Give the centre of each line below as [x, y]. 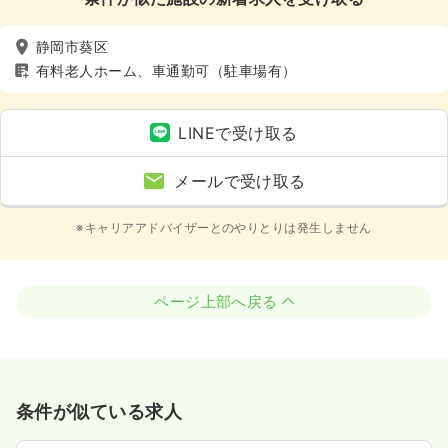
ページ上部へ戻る [216, 301]
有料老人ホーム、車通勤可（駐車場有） [166, 71]
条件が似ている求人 [99, 411]
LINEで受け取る [238, 132]
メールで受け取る [240, 180]
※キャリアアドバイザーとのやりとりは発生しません [224, 227]
